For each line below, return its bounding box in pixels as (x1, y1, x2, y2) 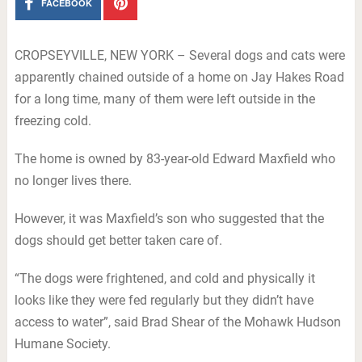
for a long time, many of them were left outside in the (14, 91, 315, 107)
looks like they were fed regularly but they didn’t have (14, 293, 314, 308)
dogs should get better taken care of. (14, 233, 222, 248)
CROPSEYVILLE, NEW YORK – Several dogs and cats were (14, 48, 345, 63)
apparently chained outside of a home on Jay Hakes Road (14, 69, 344, 85)
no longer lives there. (14, 173, 132, 188)
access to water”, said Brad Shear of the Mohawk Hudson (14, 314, 341, 330)
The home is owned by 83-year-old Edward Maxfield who (14, 151, 335, 166)
